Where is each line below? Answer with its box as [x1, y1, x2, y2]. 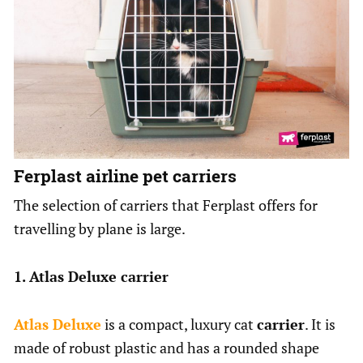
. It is [305, 314, 335, 334]
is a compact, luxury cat [101, 314, 257, 334]
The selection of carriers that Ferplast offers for [14, 194, 318, 215]
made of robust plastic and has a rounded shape [14, 337, 319, 357]
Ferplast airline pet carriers [14, 164, 237, 187]
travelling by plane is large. [14, 218, 186, 238]
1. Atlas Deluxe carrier [14, 266, 169, 286]
